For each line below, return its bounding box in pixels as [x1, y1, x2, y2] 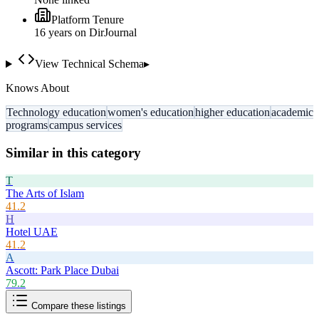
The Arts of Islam [6, 187, 84, 199]
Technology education [6, 106, 106, 119]
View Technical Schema [34, 58, 144, 70]
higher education [195, 106, 270, 119]
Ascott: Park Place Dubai [6, 263, 119, 276]
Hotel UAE [6, 225, 58, 238]
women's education [108, 106, 194, 119]
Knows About [6, 82, 69, 95]
